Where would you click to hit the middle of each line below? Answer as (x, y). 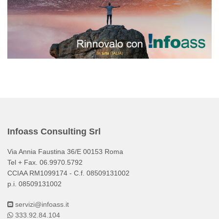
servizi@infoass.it (41, 204)
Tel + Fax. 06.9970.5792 (45, 162)
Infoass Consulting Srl (54, 131)
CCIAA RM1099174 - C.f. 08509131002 (68, 173)
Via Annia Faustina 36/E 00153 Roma (65, 151)
